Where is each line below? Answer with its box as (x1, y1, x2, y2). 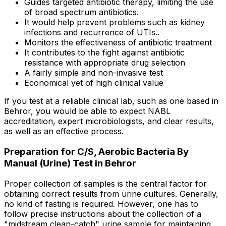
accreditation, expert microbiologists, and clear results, (4, 116, 214, 127)
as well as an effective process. (4, 126, 124, 137)
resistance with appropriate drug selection (24, 58, 185, 68)
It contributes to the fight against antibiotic (24, 47, 185, 58)
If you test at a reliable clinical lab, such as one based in (4, 96, 218, 106)
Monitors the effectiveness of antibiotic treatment (24, 37, 212, 48)
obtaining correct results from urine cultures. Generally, (4, 188, 218, 199)
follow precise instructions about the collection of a (4, 208, 201, 219)
